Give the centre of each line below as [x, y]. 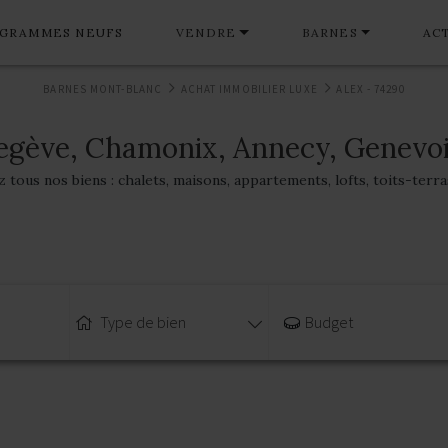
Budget [329, 322]
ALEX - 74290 [370, 89]
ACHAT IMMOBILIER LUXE [249, 89]
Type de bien [142, 322]
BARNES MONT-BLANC [103, 89]
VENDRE [206, 32]
